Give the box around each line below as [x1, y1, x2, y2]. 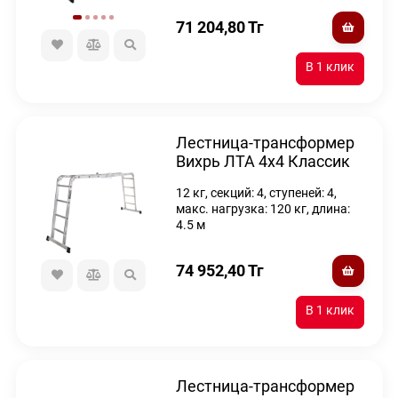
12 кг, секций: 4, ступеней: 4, [175, 186, 337, 201]
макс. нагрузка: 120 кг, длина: [175, 202, 350, 217]
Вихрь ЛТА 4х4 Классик [175, 152, 350, 171]
